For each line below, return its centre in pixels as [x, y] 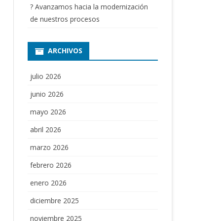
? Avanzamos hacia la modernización [89, 6]
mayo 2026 [48, 111]
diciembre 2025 [54, 200]
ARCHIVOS [65, 50]
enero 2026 [48, 183]
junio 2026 [47, 94]
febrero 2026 [51, 165]
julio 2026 [45, 76]
